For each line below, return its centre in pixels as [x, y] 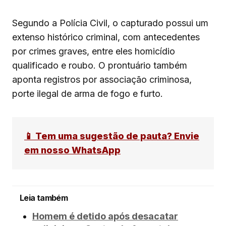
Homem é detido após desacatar [105, 216]
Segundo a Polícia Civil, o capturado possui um [110, 23]
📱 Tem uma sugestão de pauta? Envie [112, 136]
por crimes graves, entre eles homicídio [94, 51]
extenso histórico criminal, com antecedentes [106, 37]
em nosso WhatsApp [72, 150]
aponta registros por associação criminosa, [102, 80]
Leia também [44, 198]
